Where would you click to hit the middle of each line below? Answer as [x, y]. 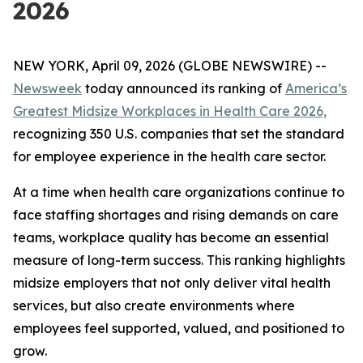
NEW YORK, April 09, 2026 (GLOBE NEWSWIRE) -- [170, 66]
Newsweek [47, 88]
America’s [316, 88]
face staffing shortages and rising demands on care [176, 215]
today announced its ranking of [184, 88]
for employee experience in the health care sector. [169, 156]
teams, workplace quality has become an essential [171, 237]
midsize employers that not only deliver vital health [172, 283]
